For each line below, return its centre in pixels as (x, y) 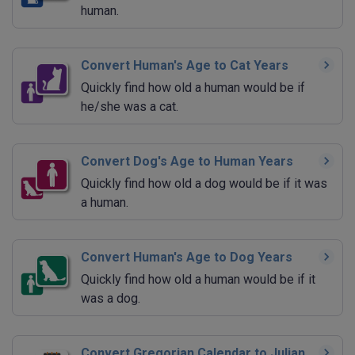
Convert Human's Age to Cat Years (185, 66)
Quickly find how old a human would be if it (198, 280)
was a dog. (111, 299)
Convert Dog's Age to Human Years (187, 162)
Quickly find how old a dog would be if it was (204, 184)
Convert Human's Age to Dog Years (187, 258)
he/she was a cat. (130, 107)
